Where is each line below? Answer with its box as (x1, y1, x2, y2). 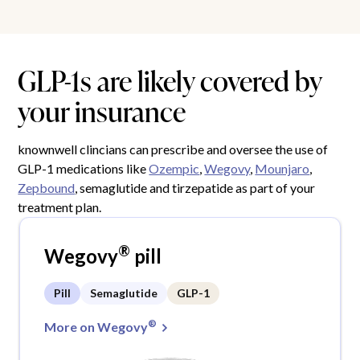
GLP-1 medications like (18, 160, 149, 176)
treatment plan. (18, 198, 102, 215)
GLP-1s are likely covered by (18, 60, 322, 100)
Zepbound (18, 179, 76, 195)
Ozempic (149, 160, 200, 176)
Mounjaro (255, 160, 310, 176)
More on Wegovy (44, 318, 149, 334)
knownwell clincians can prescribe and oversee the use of (18, 141, 329, 157)
